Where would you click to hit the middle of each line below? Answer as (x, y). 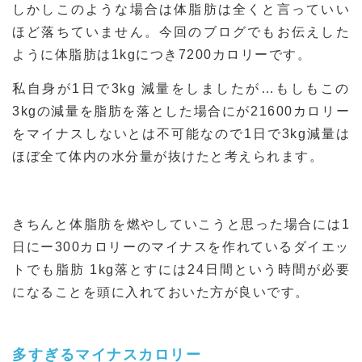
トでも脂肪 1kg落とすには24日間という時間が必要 (181, 269)
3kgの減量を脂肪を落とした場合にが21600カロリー (181, 111)
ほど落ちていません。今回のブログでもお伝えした (181, 32)
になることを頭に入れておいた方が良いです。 (161, 292)
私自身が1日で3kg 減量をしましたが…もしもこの (181, 88)
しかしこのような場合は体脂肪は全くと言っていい (181, 9)
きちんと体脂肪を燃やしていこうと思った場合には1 (181, 224)
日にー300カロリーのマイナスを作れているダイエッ (181, 246)
